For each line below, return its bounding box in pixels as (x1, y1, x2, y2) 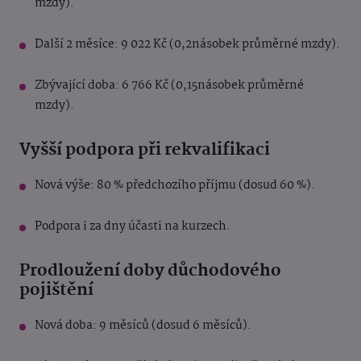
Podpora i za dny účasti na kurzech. (35, 217, 230, 237)
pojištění (19, 276, 93, 305)
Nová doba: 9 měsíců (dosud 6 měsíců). (35, 316, 251, 336)
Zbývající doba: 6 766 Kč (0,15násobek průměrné (35, 76, 304, 96)
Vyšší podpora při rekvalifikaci (19, 136, 270, 164)
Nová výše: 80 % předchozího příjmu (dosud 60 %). (35, 176, 315, 196)
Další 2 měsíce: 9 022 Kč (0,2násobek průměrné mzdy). (35, 35, 340, 55)
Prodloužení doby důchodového (19, 257, 281, 285)
